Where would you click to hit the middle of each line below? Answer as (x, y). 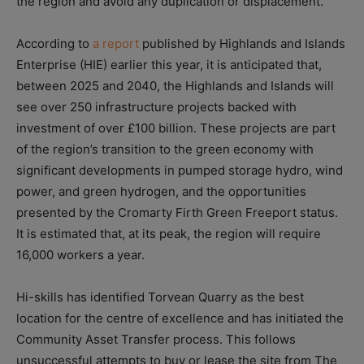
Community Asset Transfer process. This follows (156, 340)
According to (54, 44)
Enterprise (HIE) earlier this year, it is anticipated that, (169, 65)
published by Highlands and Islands (242, 44)
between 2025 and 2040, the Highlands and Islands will (175, 86)
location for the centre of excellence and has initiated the (180, 318)
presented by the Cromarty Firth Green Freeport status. (177, 213)
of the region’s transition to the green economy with (165, 149)
